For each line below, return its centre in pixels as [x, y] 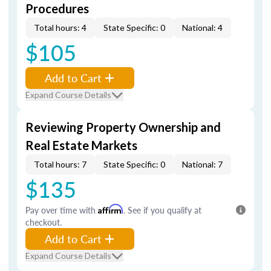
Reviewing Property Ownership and [123, 127]
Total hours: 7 [60, 164]
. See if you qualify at [162, 210]
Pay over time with [62, 210]
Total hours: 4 [60, 28]
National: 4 [202, 28]
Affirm [111, 209]
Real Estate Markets [81, 145]
